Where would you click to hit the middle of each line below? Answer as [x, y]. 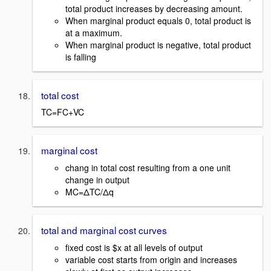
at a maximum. [94, 32]
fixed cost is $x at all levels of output [134, 247]
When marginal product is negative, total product [158, 44]
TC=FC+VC [63, 112]
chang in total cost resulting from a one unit [148, 168]
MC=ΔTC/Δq [90, 192]
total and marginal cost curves [104, 230]
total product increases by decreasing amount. [154, 8]
